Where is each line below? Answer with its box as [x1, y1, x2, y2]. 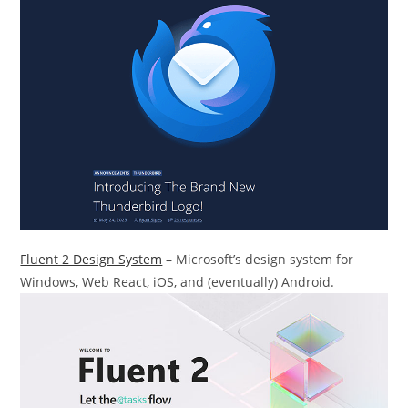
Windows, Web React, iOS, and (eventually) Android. [20, 272, 335, 291]
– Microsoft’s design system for [162, 250, 354, 268]
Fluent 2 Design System [20, 250, 163, 268]
